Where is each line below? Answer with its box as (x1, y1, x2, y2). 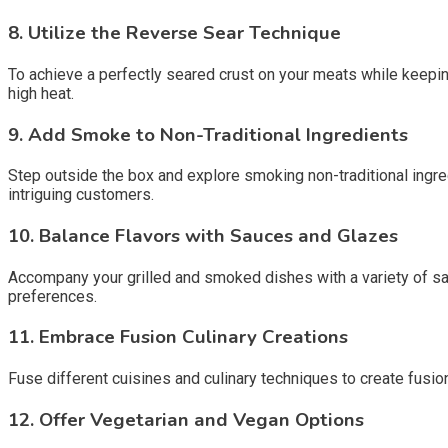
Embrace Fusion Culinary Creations (39, 324, 348, 351)
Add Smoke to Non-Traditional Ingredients (28, 121, 408, 148)
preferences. (8, 286, 97, 306)
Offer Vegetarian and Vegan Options (39, 406, 364, 433)
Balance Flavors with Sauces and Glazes (39, 222, 398, 249)
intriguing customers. (8, 185, 154, 205)
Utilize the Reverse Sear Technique (28, 20, 341, 47)
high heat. (8, 83, 74, 103)
